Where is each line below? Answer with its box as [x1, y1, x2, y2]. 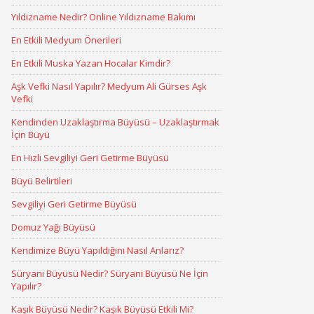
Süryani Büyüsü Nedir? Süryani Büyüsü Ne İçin [11, 267, 208, 280]
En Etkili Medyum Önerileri [11, 34, 121, 46]
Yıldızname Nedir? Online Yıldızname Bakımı [11, 11, 196, 23]
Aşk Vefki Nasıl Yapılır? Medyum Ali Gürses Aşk [11, 80, 207, 93]
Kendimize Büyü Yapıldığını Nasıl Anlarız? [11, 244, 184, 257]
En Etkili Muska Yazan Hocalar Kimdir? [11, 57, 170, 69]
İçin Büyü [11, 128, 50, 141]
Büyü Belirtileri [11, 175, 72, 187]
